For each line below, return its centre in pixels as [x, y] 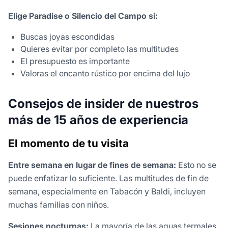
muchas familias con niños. [59, 205]
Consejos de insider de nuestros [103, 104]
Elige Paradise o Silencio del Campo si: [83, 16]
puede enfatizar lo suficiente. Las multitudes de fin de [108, 178]
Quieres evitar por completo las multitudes [99, 49]
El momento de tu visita [68, 144]
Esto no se [196, 165]
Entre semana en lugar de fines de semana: [92, 165]
